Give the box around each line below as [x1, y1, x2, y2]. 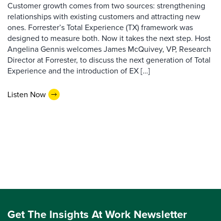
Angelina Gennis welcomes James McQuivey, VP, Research [7, 43, 211, 55]
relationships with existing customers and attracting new [7, 11, 200, 23]
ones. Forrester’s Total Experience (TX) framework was [7, 22, 193, 34]
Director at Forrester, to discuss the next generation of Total [7, 54, 211, 66]
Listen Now [7, 88, 46, 100]
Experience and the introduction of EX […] [7, 65, 150, 77]
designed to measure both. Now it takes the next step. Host [7, 33, 211, 44]
